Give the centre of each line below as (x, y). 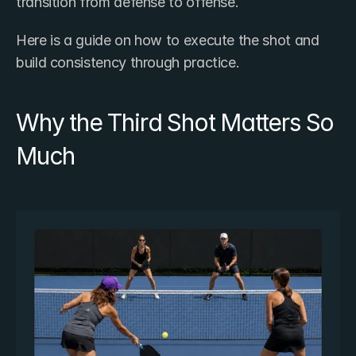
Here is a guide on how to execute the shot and (168, 40)
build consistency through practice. (128, 62)
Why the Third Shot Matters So (175, 122)
